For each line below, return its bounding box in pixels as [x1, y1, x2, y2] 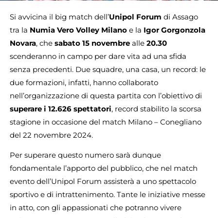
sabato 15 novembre [54, 38, 130, 48]
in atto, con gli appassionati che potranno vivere [10, 203, 182, 213]
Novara [10, 38, 36, 48]
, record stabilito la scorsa [111, 104, 201, 113]
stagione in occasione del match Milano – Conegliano [10, 117, 201, 127]
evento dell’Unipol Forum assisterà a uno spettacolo [10, 177, 196, 186]
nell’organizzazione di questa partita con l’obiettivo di [10, 91, 202, 100]
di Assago [162, 12, 198, 21]
